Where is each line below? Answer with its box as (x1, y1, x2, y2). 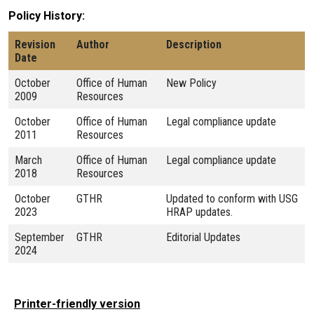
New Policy (166, 76, 217, 90)
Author (76, 37, 109, 51)
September (15, 230, 64, 244)
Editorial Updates (166, 230, 240, 244)
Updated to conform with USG (166, 191, 298, 205)
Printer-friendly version (14, 296, 140, 310)
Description (166, 37, 221, 51)
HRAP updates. (166, 205, 233, 219)
